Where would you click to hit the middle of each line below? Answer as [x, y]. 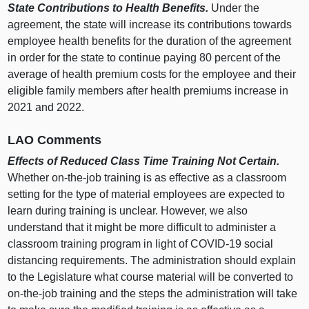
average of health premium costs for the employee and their [152, 74]
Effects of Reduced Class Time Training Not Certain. [144, 161]
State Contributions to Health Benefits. [108, 8]
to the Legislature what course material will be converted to [151, 277]
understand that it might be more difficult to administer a [142, 227]
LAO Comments [55, 140]
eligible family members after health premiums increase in [148, 91]
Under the [234, 8]
